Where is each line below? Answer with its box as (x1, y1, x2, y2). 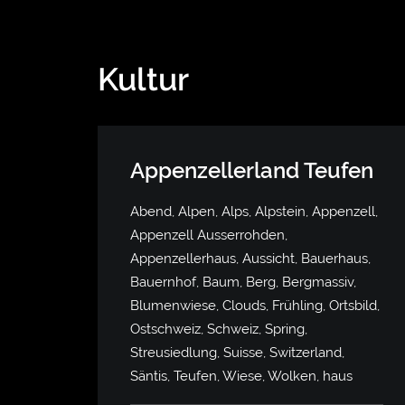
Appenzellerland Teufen (130, 157, 373, 184)
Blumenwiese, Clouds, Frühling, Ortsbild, (130, 297, 380, 314)
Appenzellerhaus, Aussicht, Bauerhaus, (130, 250, 371, 267)
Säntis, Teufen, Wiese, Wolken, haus (130, 368, 353, 384)
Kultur (98, 61, 189, 98)
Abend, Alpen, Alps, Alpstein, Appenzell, (130, 203, 378, 220)
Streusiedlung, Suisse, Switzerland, (130, 344, 344, 361)
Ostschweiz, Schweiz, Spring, (130, 321, 307, 337)
